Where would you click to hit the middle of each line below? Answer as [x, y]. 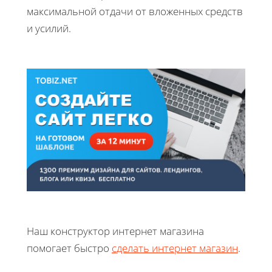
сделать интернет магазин [175, 248]
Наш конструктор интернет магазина [115, 231]
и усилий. [49, 28]
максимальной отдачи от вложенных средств [135, 11]
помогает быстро [69, 248]
